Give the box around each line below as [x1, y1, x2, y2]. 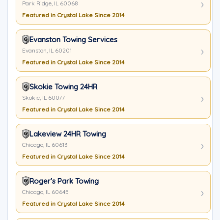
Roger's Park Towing [29, 176, 99, 186]
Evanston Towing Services [29, 35, 117, 44]
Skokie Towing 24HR [29, 82, 97, 91]
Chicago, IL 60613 [22, 141, 68, 148]
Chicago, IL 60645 [22, 188, 69, 195]
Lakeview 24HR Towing [29, 129, 106, 138]
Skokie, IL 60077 [22, 94, 65, 101]
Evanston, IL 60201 [22, 47, 72, 54]
